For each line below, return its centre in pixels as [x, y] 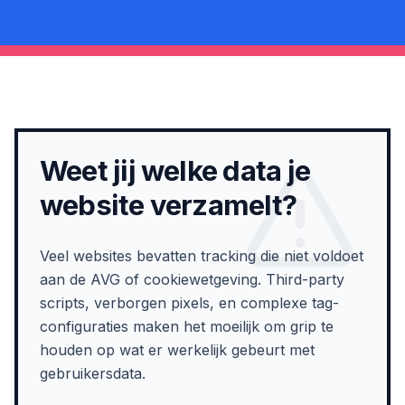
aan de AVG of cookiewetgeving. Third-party [192, 279]
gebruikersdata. [93, 373]
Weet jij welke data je [175, 170]
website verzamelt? [169, 205]
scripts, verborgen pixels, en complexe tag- [189, 303]
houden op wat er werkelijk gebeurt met [177, 350]
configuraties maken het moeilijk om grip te [187, 326]
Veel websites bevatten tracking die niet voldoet [202, 256]
